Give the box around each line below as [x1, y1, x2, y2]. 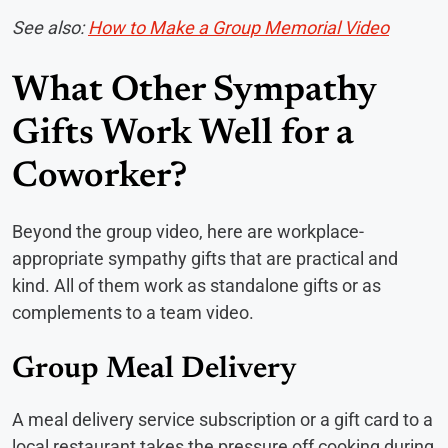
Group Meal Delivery [12, 354, 297, 385]
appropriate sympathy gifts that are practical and [12, 247, 398, 269]
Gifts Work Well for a [12, 116, 354, 153]
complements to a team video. [12, 301, 254, 323]
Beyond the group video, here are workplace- [12, 220, 364, 242]
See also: [12, 16, 88, 38]
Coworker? [12, 159, 187, 196]
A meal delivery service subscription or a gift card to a [12, 408, 433, 430]
